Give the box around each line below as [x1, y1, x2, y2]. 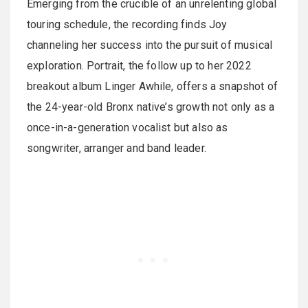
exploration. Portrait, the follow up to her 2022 [27, 59, 252, 72]
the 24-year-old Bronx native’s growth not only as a [27, 100, 275, 113]
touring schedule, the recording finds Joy [27, 18, 228, 31]
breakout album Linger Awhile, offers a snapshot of [27, 80, 278, 93]
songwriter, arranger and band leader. [27, 142, 206, 155]
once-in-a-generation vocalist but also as [27, 121, 228, 134]
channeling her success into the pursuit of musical [27, 38, 273, 52]
